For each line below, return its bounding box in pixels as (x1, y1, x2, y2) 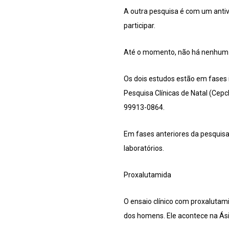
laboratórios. (124, 144, 164, 153)
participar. (124, 21, 155, 30)
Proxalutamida (124, 171, 171, 179)
